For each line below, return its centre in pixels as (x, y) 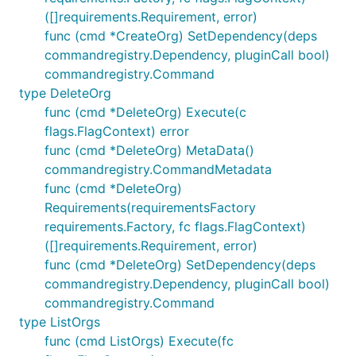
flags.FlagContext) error (117, 131)
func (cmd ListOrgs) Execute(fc (139, 341)
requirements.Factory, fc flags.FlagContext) (175, 226)
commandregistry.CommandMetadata (158, 169)
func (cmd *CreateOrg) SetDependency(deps (181, 36)
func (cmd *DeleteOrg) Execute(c (145, 112)
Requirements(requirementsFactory (150, 207)
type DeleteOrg (65, 93)
